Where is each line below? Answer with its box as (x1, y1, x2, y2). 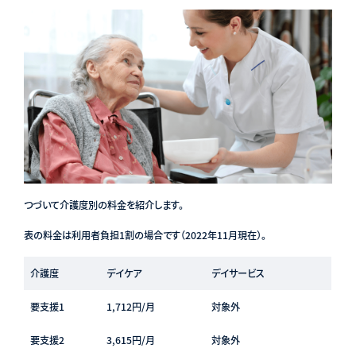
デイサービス (211, 266, 265, 281)
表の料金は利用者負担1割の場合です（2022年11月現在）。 (23, 228, 266, 243)
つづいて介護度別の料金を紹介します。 (23, 198, 184, 213)
